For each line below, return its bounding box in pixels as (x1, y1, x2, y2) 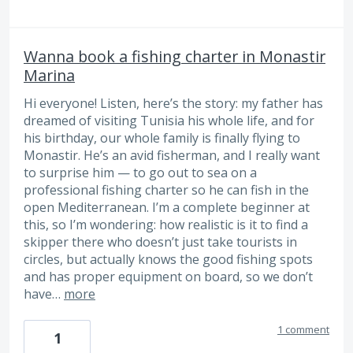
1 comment (277, 322, 329, 337)
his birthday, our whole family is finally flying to (24, 128, 300, 147)
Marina (24, 64, 75, 86)
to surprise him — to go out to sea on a (24, 163, 257, 181)
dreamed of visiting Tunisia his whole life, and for (24, 111, 314, 129)
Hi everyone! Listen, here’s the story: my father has (24, 94, 323, 112)
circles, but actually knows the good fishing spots (24, 250, 313, 268)
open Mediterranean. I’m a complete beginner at (24, 198, 310, 216)
